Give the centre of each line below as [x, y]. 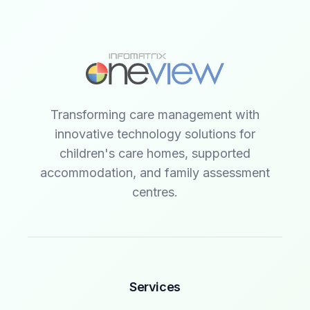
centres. [155, 192]
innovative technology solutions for [155, 134]
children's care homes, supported [155, 153]
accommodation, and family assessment [155, 172]
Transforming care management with [155, 114]
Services [155, 286]
